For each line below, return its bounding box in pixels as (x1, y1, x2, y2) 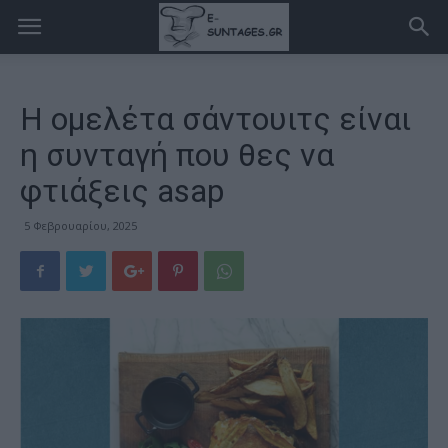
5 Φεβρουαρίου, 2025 (24, 218, 137, 233)
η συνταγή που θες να (20, 136, 334, 174)
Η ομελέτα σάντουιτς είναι (20, 100, 411, 138)
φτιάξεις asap (20, 172, 224, 210)
